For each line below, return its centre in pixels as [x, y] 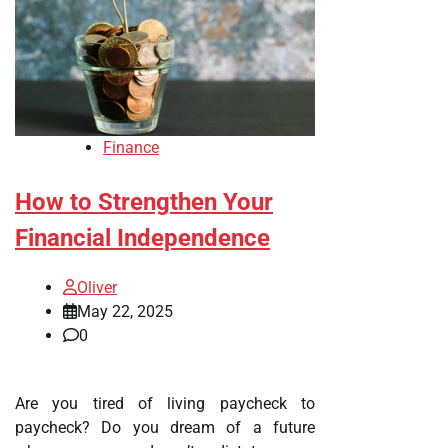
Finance [131, 147]
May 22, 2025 [125, 311]
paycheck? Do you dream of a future [165, 427]
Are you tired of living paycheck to [165, 403]
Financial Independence [142, 237]
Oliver [97, 287]
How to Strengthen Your [144, 201]
